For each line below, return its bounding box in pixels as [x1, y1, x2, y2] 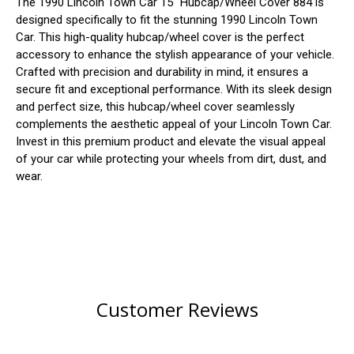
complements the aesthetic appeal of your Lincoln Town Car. [16, 117, 332, 132]
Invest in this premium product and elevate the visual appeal [16, 134, 326, 149]
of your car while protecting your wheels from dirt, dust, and [16, 152, 326, 167]
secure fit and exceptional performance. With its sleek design [16, 82, 332, 97]
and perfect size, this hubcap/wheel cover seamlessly [16, 100, 295, 115]
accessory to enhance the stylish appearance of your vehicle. [16, 47, 334, 62]
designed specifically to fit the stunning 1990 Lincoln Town [16, 13, 318, 28]
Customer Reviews [96, 296, 258, 323]
